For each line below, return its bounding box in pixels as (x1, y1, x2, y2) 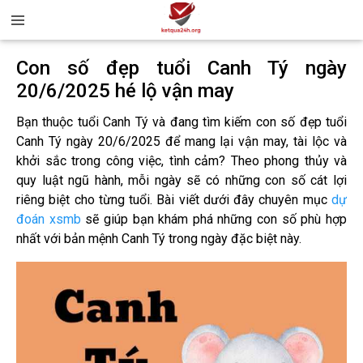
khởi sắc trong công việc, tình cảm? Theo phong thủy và (16, 153, 347, 169)
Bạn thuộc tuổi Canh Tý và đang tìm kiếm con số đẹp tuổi (16, 114, 347, 130)
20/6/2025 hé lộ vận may (16, 79, 234, 102)
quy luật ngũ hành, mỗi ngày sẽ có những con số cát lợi (16, 173, 347, 188)
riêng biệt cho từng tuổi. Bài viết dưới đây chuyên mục (16, 192, 331, 207)
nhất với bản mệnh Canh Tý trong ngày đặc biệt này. (16, 231, 301, 246)
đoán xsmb (16, 211, 81, 227)
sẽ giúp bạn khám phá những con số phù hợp (80, 211, 348, 227)
